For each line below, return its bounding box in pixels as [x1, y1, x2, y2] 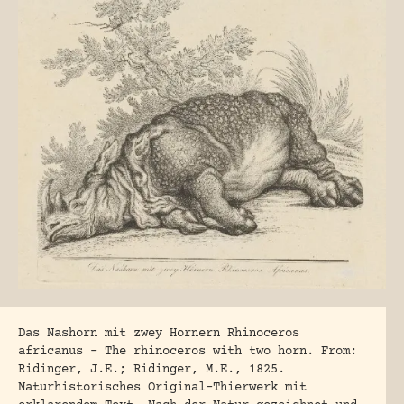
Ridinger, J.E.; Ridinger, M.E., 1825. [18, 363, 285, 378]
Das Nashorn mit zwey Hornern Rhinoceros [18, 326, 299, 342]
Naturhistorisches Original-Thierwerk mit [18, 381, 307, 396]
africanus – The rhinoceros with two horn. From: [18, 344, 357, 360]
